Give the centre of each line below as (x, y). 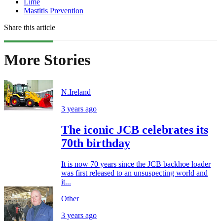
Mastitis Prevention (54, 10)
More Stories (47, 60)
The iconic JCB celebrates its (135, 129)
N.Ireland (76, 92)
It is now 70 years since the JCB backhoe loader (136, 164)
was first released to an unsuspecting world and (134, 173)
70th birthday (96, 143)
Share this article (30, 27)
